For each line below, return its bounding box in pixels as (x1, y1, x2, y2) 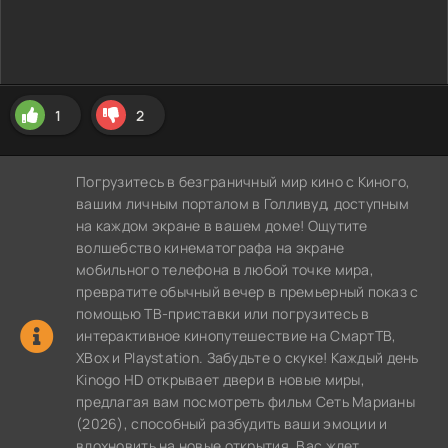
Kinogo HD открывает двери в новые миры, (76, 370, 365, 389)
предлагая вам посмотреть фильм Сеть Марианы (76, 392, 416, 411)
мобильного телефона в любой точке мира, (76, 260, 374, 279)
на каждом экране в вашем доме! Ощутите (76, 216, 368, 235)
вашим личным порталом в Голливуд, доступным (76, 194, 410, 213)
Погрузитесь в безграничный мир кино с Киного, (76, 172, 411, 191)
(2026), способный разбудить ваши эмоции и (76, 414, 388, 433)
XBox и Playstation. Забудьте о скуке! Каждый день (76, 348, 419, 367)
